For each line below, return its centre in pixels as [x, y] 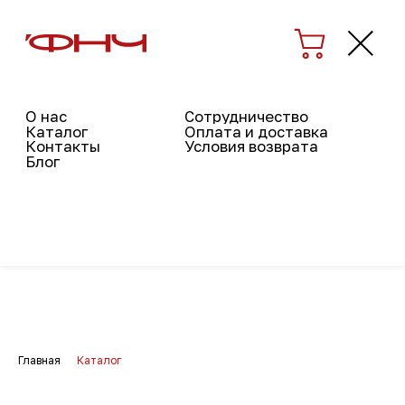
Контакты [45, 105]
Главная [39, 360]
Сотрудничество [176, 83]
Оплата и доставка [183, 94]
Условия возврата [179, 105]
